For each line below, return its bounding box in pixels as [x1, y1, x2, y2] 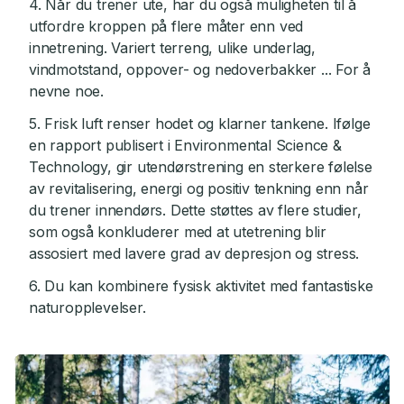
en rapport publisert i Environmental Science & [29, 136, 342, 155]
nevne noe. [29, 82, 105, 101]
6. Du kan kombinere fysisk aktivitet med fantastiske [29, 277, 373, 296]
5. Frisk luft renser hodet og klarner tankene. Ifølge [29, 115, 371, 133]
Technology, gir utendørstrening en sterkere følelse [29, 158, 372, 177]
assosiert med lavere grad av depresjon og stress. [29, 244, 360, 263]
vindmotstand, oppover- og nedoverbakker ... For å [29, 60, 372, 79]
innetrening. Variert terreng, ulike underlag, [29, 39, 316, 58]
